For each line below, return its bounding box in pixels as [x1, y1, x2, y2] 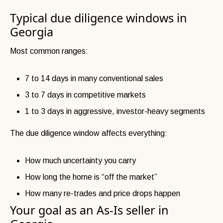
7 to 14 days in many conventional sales [25, 74, 163, 83]
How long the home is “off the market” [25, 172, 157, 181]
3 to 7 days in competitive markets [25, 90, 146, 99]
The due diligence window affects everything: [10, 128, 167, 137]
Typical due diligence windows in [10, 9, 187, 26]
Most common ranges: [10, 46, 88, 55]
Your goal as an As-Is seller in [10, 202, 169, 218]
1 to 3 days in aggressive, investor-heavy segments [25, 107, 205, 115]
